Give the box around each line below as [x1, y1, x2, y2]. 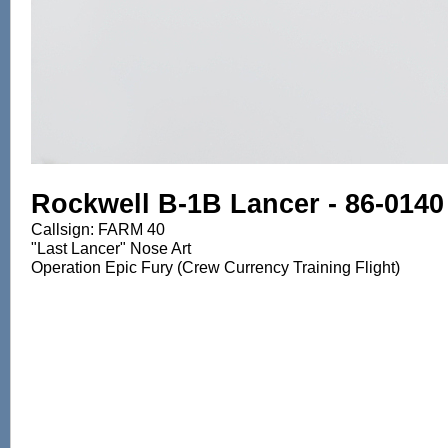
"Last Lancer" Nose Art [31, 240, 191, 258]
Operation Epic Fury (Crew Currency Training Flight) [31, 259, 400, 277]
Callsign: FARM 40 [31, 221, 165, 239]
